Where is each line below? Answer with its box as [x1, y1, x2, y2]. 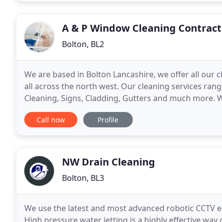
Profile [98, 115, 118, 124]
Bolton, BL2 [62, 39, 104, 50]
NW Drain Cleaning [62, 155, 155, 168]
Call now [37, 115, 65, 124]
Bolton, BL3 [62, 172, 104, 183]
